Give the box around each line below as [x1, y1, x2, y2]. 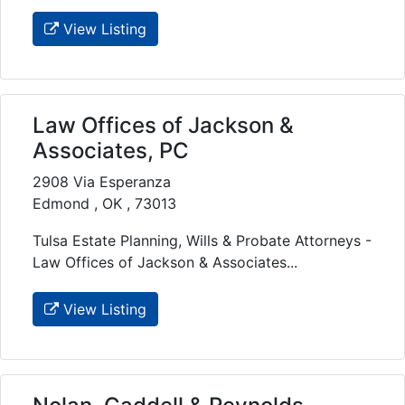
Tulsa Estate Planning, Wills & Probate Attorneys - [33, 231, 372, 250]
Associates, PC [33, 137, 189, 165]
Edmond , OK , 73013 [33, 194, 176, 213]
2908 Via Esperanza [33, 173, 171, 192]
